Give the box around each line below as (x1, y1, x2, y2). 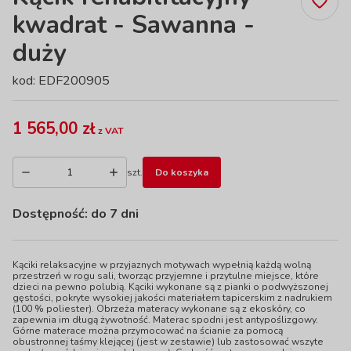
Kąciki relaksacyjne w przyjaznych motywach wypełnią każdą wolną (13, 259, 311, 271)
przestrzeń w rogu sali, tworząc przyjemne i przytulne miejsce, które (13, 270, 319, 282)
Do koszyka (155, 166, 208, 179)
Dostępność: (13, 205, 91, 223)
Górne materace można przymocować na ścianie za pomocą (13, 324, 283, 337)
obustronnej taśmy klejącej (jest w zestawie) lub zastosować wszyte (13, 335, 324, 348)
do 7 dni (91, 205, 139, 223)
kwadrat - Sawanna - (13, 8, 255, 42)
